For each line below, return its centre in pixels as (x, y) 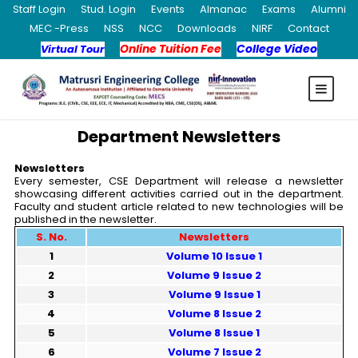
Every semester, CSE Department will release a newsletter (179, 181)
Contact (308, 28)
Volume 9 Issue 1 (214, 295)
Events (167, 9)
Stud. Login (108, 9)
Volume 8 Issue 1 (214, 333)
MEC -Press (59, 28)
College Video (277, 49)
